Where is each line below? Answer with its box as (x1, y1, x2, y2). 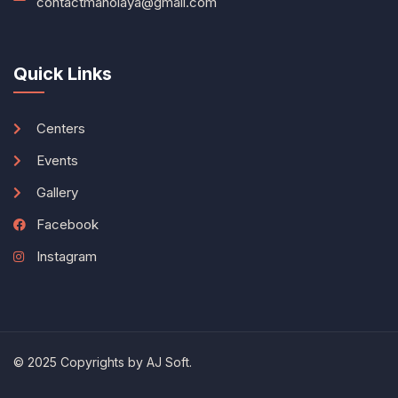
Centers (36, 120, 85, 137)
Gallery (36, 184, 78, 201)
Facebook (36, 216, 99, 233)
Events (36, 152, 78, 169)
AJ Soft (147, 354, 189, 370)
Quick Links (13, 63, 112, 84)
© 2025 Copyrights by (13, 354, 147, 370)
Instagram (36, 248, 97, 265)
